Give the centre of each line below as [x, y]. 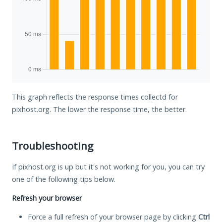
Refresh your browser [47, 198]
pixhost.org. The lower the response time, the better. [99, 109]
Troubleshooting [53, 145]
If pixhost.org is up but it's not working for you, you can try [108, 166]
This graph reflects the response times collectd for [95, 97]
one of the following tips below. [64, 179]
